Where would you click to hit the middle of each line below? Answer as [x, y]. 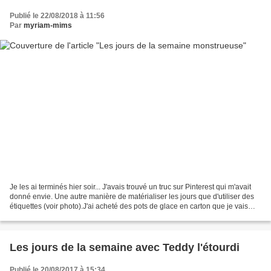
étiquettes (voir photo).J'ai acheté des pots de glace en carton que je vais [129, 207]
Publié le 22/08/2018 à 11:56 [57, 15]
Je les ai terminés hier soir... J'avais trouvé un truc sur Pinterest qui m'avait [130, 187]
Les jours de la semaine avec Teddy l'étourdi [125, 248]
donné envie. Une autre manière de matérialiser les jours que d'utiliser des [132, 197]
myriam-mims [48, 25]
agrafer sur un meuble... [49, 216]
